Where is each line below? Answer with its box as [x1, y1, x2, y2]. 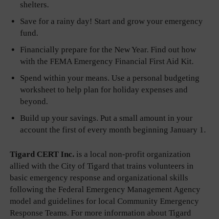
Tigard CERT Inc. [10, 149, 74, 159]
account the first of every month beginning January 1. [20, 125, 206, 134]
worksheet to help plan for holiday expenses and [20, 85, 188, 94]
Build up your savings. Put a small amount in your [20, 113, 193, 123]
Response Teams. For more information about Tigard [10, 208, 191, 218]
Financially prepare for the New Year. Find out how [20, 44, 196, 54]
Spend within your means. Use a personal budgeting [20, 73, 199, 83]
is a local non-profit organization [74, 149, 191, 159]
